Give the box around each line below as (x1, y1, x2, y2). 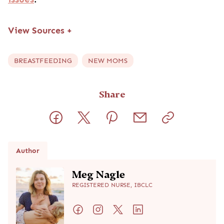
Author (16, 146, 39, 154)
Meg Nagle (72, 168, 125, 180)
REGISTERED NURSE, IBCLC (72, 181, 152, 188)
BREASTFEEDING (14, 56, 72, 64)
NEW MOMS (88, 56, 127, 64)
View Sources (8, 25, 67, 35)
